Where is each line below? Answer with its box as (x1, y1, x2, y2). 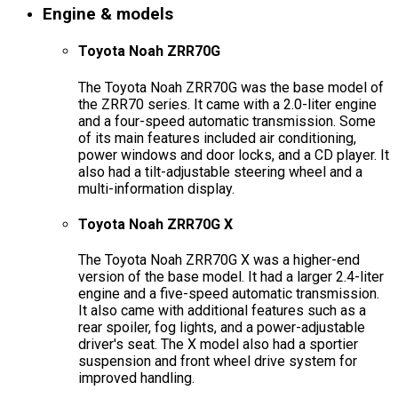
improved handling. (78, 370, 195, 387)
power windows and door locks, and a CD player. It (78, 146, 389, 163)
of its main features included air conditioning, (78, 129, 356, 147)
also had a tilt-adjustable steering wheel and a (78, 163, 362, 180)
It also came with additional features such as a (78, 302, 366, 320)
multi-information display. (78, 179, 235, 197)
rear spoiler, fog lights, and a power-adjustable (78, 319, 365, 337)
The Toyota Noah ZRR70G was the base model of (78, 78, 384, 96)
